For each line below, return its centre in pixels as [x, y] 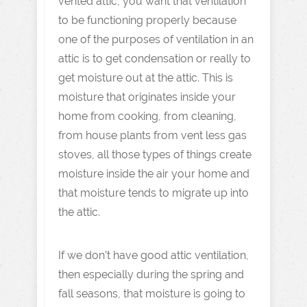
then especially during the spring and [151, 274]
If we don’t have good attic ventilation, [153, 255]
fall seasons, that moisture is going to [152, 294]
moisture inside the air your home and [154, 174]
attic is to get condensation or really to [155, 59]
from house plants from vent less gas [152, 135]
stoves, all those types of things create [155, 155]
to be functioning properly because [147, 20]
